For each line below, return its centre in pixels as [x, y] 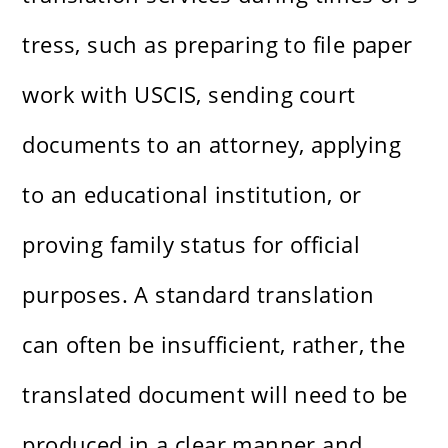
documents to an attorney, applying [212, 144]
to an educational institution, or [192, 194]
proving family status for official [191, 244]
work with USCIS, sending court [189, 94]
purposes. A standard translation [198, 294]
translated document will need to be [215, 394]
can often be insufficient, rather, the [214, 344]
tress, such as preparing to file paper [217, 44]
